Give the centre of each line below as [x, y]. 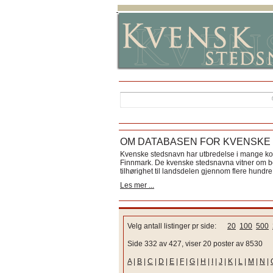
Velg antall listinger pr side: [177, 226]
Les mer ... [137, 185]
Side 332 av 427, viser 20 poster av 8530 [195, 244]
